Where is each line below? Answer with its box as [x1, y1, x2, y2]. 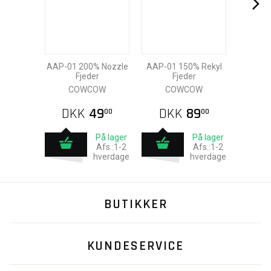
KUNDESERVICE [87, 238, 184, 255]
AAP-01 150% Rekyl [146, 62, 222, 71]
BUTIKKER [103, 196, 168, 213]
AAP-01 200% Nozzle [46, 62, 128, 71]
